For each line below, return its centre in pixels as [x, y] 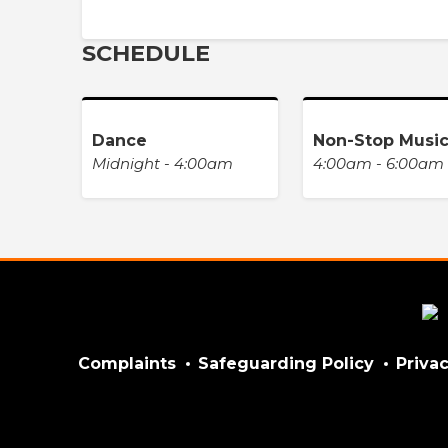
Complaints [127, 363]
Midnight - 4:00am [162, 163]
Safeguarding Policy [286, 363]
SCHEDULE [146, 52]
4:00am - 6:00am [379, 163]
